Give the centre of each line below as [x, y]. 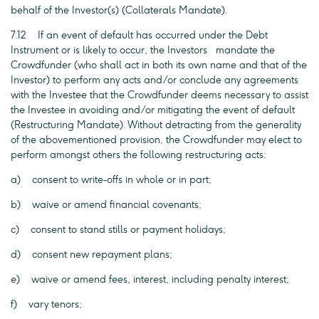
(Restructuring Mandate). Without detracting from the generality [156, 125]
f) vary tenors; [46, 304]
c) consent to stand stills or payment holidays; [118, 230]
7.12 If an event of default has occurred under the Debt [139, 35]
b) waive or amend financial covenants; [106, 205]
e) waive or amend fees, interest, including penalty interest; [150, 279]
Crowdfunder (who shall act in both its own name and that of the [159, 65]
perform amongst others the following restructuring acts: [138, 155]
